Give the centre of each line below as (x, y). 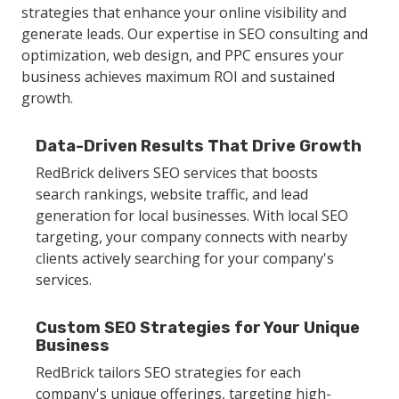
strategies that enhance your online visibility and (184, 12)
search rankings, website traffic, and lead (172, 194)
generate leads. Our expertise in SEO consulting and (195, 33)
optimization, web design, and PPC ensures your (183, 55)
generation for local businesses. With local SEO (192, 215)
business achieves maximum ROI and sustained (178, 76)
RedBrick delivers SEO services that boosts (177, 172)
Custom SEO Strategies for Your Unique (198, 327)
